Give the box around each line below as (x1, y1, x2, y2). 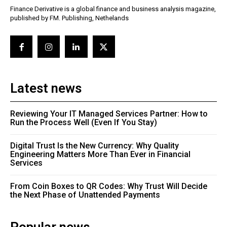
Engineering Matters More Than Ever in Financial (10, 149, 191, 160)
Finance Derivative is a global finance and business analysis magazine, (10, 5, 216, 13)
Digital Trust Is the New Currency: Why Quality (10, 141, 179, 151)
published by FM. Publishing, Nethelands (10, 14, 129, 22)
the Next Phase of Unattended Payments (10, 190, 160, 200)
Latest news (10, 81, 82, 96)
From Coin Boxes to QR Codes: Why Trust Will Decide (10, 181, 207, 192)
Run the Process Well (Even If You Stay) (10, 118, 157, 128)
